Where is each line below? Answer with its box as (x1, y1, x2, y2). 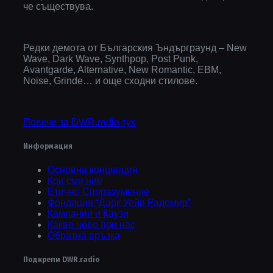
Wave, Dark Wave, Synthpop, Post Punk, (23, 53, 198, 64)
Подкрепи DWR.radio (23, 255, 100, 265)
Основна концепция (48, 165, 138, 175)
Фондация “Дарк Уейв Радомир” (48, 197, 191, 208)
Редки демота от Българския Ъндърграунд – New (23, 42, 247, 53)
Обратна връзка (48, 230, 120, 241)
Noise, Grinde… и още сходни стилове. (23, 75, 197, 86)
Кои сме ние (48, 175, 102, 186)
